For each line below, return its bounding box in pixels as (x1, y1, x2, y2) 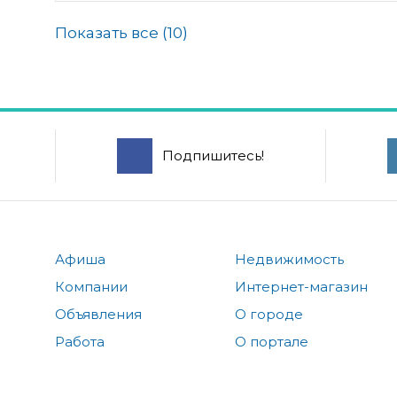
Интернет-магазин (235, 277, 369, 295)
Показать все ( (55, 23, 167, 42)
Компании (55, 277, 128, 295)
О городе (235, 305, 304, 323)
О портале (235, 332, 309, 350)
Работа (55, 332, 105, 350)
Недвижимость (235, 250, 345, 268)
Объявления (55, 305, 142, 323)
